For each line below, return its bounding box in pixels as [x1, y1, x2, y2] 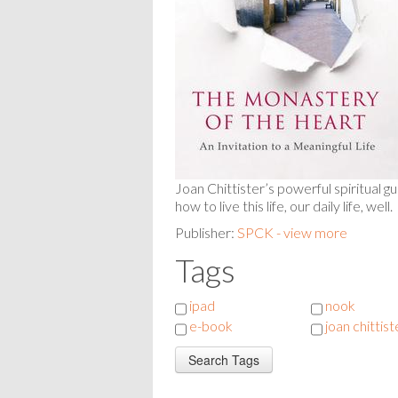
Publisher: [175, 224, 237, 242]
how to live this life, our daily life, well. [175, 197, 393, 215]
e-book [189, 316, 233, 334]
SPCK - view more [237, 224, 347, 242]
